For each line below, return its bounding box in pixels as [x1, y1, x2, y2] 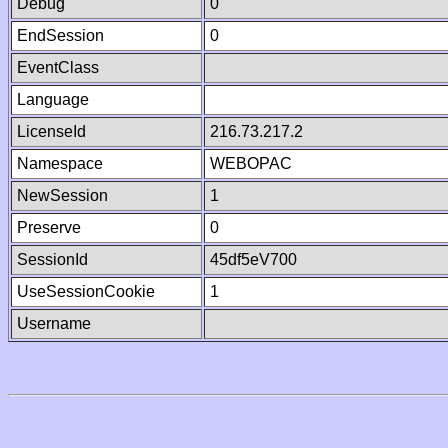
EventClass [17, 59, 99, 76]
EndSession [17, 27, 104, 44]
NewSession [17, 187, 108, 204]
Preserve [17, 219, 81, 236]
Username [17, 315, 91, 332]
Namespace [17, 155, 103, 172]
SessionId [17, 251, 88, 268]
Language [17, 91, 89, 108]
